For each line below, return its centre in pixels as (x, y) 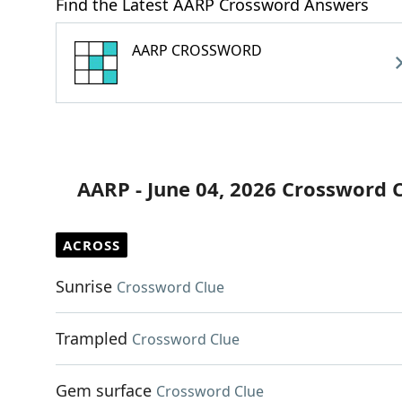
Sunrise (84, 286)
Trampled (92, 338)
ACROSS (92, 245)
